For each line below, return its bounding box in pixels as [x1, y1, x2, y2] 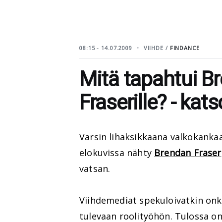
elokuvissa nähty [79, 147, 155, 159]
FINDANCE [169, 44, 200, 52]
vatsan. [79, 163, 111, 174]
